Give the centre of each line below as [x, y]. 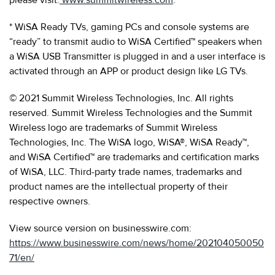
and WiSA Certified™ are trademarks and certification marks [134, 157]
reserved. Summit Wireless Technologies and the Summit [131, 113]
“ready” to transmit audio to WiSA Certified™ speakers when [136, 41]
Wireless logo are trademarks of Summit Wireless [113, 127]
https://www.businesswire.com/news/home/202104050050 [137, 243]
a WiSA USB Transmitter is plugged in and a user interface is [137, 56]
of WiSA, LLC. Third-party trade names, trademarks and [126, 172]
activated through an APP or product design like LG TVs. [129, 71]
